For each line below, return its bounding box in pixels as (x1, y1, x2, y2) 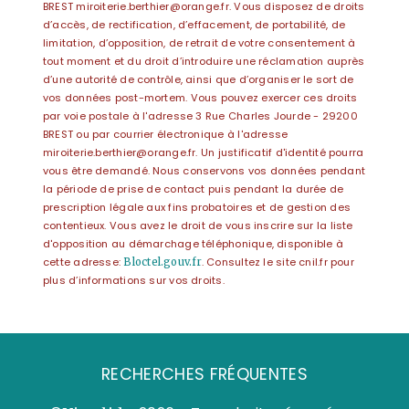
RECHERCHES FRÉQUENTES (100, 363, 309, 385)
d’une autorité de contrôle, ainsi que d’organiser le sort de (43, 72, 354, 87)
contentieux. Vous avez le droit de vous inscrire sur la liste (43, 218, 353, 233)
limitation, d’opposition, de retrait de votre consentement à (43, 36, 356, 50)
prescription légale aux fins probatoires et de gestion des (43, 200, 351, 215)
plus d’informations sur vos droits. (43, 273, 225, 288)
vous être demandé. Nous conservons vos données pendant (43, 163, 366, 178)
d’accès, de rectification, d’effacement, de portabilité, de (43, 17, 346, 32)
